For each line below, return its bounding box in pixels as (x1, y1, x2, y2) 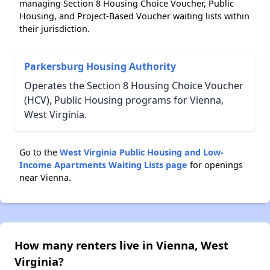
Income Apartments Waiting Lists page (19, 159, 187, 171)
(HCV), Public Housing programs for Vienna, (24, 93, 224, 107)
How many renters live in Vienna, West (14, 237, 228, 253)
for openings (187, 159, 243, 171)
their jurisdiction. (19, 23, 90, 35)
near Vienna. (19, 172, 71, 184)
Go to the (19, 146, 60, 159)
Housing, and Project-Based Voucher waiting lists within (19, 10, 250, 22)
